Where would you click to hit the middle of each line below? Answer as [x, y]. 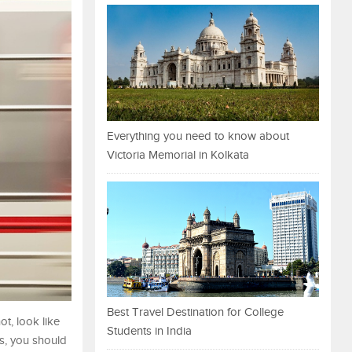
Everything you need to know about [198, 136]
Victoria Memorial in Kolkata [178, 155]
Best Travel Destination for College [195, 313]
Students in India [149, 332]
